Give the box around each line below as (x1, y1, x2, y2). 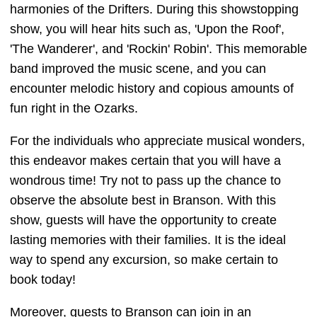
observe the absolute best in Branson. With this (10, 193, 276, 207)
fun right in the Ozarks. (10, 101, 138, 115)
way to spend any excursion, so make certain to (10, 253, 278, 267)
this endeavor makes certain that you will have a (10, 154, 281, 168)
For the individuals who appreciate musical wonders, (10, 134, 305, 148)
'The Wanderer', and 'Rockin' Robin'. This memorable (10, 42, 307, 56)
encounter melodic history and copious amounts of (10, 81, 294, 96)
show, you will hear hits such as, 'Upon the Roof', (10, 22, 284, 36)
